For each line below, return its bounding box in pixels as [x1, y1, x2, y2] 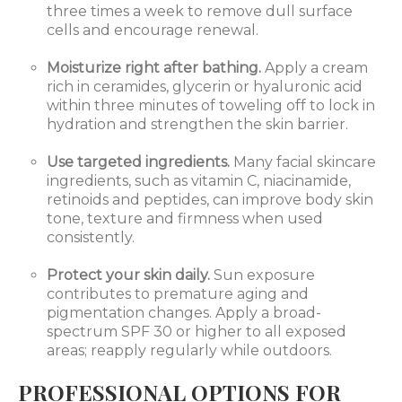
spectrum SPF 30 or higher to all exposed [47, 323, 346, 341]
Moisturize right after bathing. [47, 59, 265, 77]
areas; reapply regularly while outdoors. [47, 342, 332, 360]
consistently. [47, 229, 135, 247]
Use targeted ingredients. [47, 153, 233, 171]
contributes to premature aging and [47, 285, 309, 303]
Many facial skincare [233, 153, 376, 171]
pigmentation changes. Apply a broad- [47, 304, 321, 322]
